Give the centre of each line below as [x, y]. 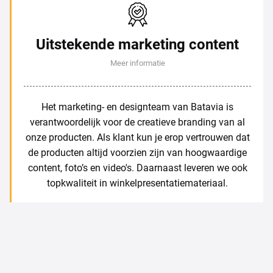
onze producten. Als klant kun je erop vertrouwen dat [137, 136]
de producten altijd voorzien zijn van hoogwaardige [137, 152]
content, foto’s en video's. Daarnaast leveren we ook [137, 167]
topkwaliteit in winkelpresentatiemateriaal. [137, 182]
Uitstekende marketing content [137, 44]
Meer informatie [137, 62]
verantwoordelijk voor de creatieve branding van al [137, 121]
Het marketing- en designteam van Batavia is [137, 106]
